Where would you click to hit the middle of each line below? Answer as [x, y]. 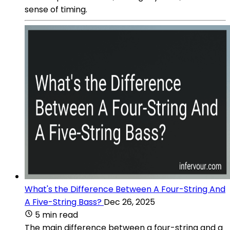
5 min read [56, 215]
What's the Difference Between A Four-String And [125, 189]
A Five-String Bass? [63, 202]
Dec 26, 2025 [129, 202]
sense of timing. [56, 9]
